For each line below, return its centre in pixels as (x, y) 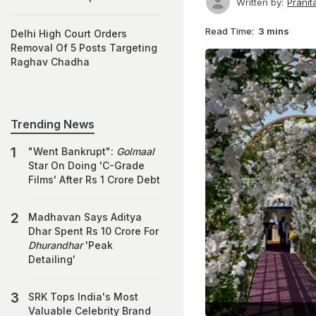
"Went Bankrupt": (72, 151)
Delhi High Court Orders (69, 34)
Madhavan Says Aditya (85, 217)
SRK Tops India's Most (83, 297)
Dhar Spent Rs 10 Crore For (93, 231)
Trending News (53, 124)
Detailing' (52, 259)
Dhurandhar (55, 245)
